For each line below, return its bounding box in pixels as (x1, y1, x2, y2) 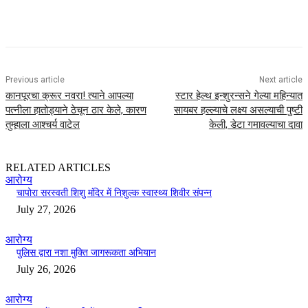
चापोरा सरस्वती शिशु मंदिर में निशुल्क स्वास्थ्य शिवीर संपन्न (16, 188, 212, 199)
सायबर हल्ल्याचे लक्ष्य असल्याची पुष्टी (173, 104, 302, 117)
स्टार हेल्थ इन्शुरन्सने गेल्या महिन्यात (175, 89, 302, 102)
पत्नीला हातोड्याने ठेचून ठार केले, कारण (5, 104, 146, 117)
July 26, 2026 (16, 263, 76, 276)
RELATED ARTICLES (5, 162, 111, 174)
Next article (258, 75, 302, 85)
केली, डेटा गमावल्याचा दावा (208, 118, 302, 131)
